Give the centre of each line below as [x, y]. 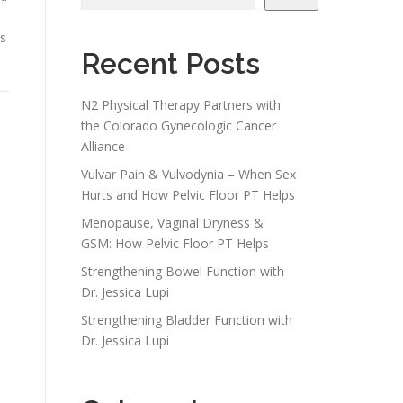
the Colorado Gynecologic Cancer [179, 125]
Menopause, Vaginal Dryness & [172, 222]
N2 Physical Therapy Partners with [181, 104]
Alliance [103, 146]
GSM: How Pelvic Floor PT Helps [175, 243]
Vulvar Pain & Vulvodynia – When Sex [188, 174]
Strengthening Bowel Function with [183, 271]
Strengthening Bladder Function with [187, 319]
